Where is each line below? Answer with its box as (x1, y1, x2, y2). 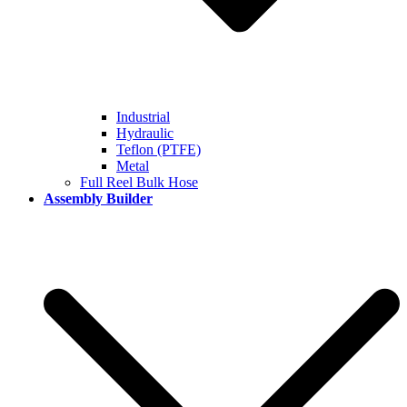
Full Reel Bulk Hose (80, 174, 198, 190)
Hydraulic (116, 125, 174, 141)
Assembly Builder (44, 191, 153, 206)
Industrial (116, 109, 170, 124)
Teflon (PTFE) (116, 142, 201, 157)
